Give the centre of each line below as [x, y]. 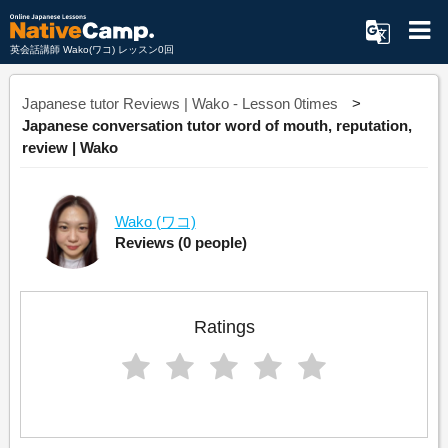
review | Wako [69, 147]
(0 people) [212, 242]
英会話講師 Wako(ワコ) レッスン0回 [92, 49]
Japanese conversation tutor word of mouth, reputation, [216, 125]
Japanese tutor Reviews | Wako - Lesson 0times [179, 103]
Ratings [224, 326]
